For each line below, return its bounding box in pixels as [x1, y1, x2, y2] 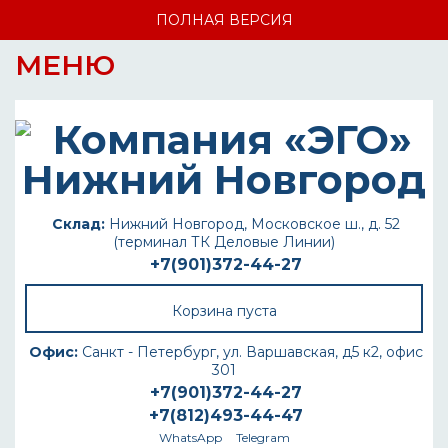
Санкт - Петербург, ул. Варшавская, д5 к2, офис [78, 343, 423, 361]
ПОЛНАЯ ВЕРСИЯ [155, 11, 293, 29]
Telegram [235, 430, 290, 445]
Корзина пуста [171, 302, 277, 320]
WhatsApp [158, 430, 222, 445]
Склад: [52, 215, 105, 233]
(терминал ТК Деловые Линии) [113, 233, 335, 251]
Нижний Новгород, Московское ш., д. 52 [105, 215, 400, 233]
